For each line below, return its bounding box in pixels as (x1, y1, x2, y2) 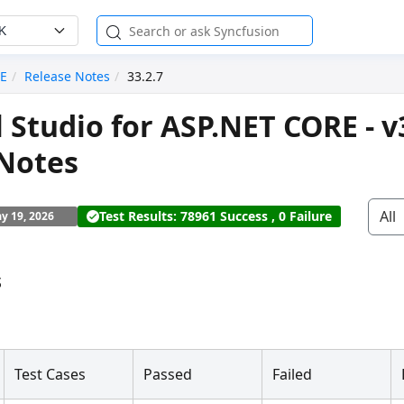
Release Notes (24, 68, 111, 85)
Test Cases (14, 363, 86, 384)
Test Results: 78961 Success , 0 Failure (99, 207, 333, 225)
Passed (142, 363, 192, 384)
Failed (271, 363, 312, 384)
